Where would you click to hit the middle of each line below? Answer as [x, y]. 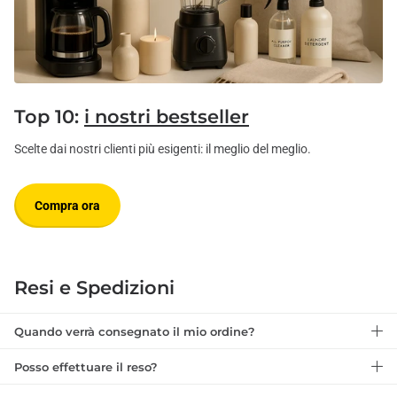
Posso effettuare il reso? [86, 366]
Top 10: [49, 117]
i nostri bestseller [167, 117]
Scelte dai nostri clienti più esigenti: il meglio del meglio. [163, 149]
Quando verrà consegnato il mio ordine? [135, 331]
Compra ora [67, 205]
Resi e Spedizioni [94, 288]
